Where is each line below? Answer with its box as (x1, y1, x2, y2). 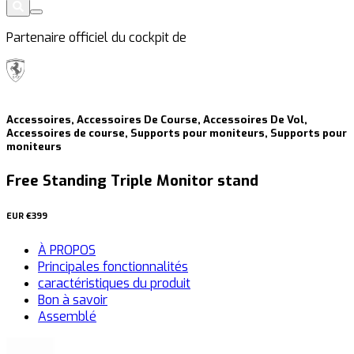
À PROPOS (38, 242, 96, 259)
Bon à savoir (38, 292, 107, 309)
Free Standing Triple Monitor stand (6, 171, 258, 191)
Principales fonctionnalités (38, 258, 188, 276)
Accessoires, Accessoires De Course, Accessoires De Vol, (6, 113, 307, 127)
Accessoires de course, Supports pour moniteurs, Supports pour (6, 126, 347, 141)
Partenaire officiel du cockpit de (6, 28, 186, 46)
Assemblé (38, 308, 96, 326)
